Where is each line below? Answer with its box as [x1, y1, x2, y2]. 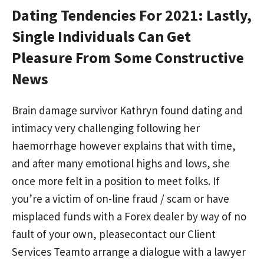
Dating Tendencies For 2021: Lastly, [12, 5, 252, 25]
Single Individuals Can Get [12, 26, 191, 46]
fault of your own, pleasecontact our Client [12, 226, 216, 241]
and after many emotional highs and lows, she [12, 156, 230, 170]
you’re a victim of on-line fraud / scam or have [12, 191, 229, 206]
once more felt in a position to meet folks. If [12, 173, 220, 188]
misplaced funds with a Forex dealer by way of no [12, 209, 246, 223]
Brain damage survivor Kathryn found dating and [12, 103, 243, 117]
